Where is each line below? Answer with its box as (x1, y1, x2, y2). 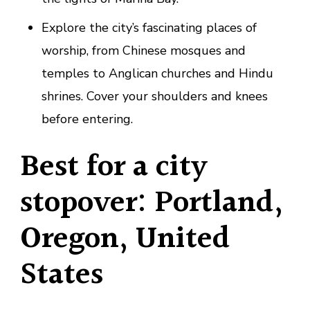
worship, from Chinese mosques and (41, 42, 246, 59)
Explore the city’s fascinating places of (41, 19, 257, 36)
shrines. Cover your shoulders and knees (41, 87, 268, 104)
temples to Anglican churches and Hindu (41, 64, 273, 82)
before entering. (41, 110, 133, 127)
